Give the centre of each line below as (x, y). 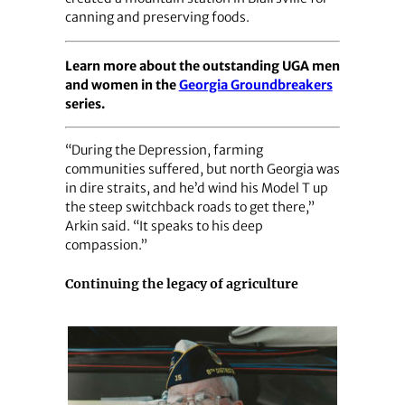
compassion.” (106, 245)
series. (85, 104)
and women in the (122, 85)
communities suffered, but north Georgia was (202, 169)
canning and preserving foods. (157, 18)
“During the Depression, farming (164, 150)
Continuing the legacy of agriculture (181, 283)
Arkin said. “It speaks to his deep (164, 226)
